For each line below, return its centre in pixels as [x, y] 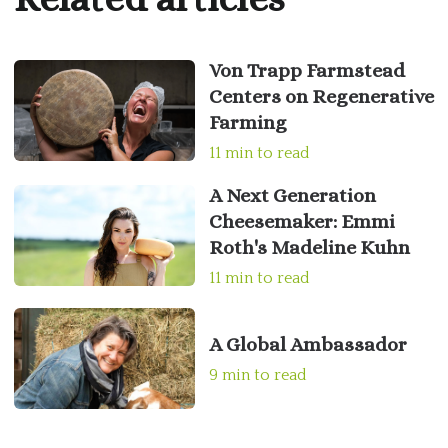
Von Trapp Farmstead [306, 70]
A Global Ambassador [307, 345]
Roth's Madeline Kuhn [309, 247]
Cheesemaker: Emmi [301, 221]
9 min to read [257, 375]
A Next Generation [292, 195]
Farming [247, 122]
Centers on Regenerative [321, 96]
